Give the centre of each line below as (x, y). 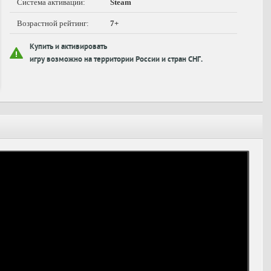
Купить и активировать (68, 47)
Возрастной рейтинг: (53, 23)
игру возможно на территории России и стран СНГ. (116, 60)
